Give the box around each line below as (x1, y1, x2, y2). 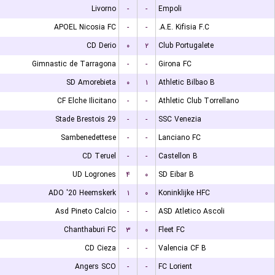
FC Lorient (158, 261, 192, 273)
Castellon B (158, 150, 198, 162)
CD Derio (87, 40, 116, 52)
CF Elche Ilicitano (57, 95, 116, 107)
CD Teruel (82, 150, 116, 162)
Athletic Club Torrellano (158, 95, 239, 107)
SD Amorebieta (66, 77, 116, 88)
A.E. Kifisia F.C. (160, 21, 209, 33)
